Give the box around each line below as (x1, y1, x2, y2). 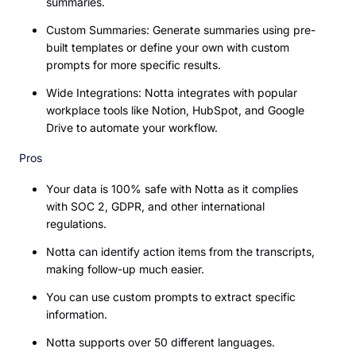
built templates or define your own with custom (46, 41, 289, 55)
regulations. (46, 217, 106, 231)
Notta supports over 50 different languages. (46, 335, 275, 350)
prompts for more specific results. (46, 58, 221, 72)
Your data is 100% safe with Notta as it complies (46, 182, 298, 196)
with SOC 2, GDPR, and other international (46, 199, 265, 214)
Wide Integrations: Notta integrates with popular (46, 86, 297, 100)
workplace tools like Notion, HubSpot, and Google (46, 103, 304, 118)
